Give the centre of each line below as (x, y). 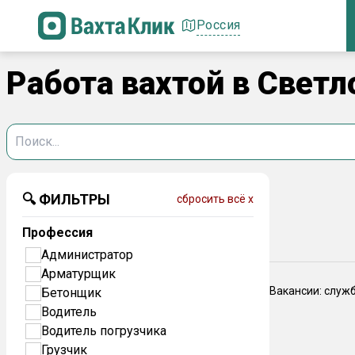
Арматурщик (78, 274)
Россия (219, 25)
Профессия (57, 233)
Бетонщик (71, 293)
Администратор (87, 255)
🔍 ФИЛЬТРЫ (66, 199)
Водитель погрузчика (104, 331)
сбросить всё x (215, 199)
